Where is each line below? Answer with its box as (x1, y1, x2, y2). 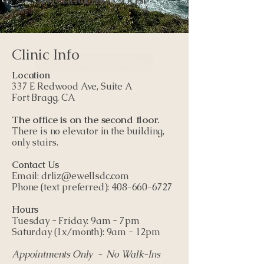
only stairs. (12, 136, 59, 148)
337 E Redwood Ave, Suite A (12, 80, 132, 93)
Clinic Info (12, 45, 80, 64)
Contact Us (12, 159, 59, 171)
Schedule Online (44, 54, 145, 70)
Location (12, 69, 50, 81)
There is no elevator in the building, (12, 125, 165, 137)
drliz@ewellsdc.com (41, 170, 130, 182)
